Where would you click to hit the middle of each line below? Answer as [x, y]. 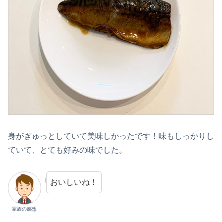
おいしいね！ [74, 182]
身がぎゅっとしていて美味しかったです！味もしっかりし [111, 136]
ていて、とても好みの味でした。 [67, 150]
